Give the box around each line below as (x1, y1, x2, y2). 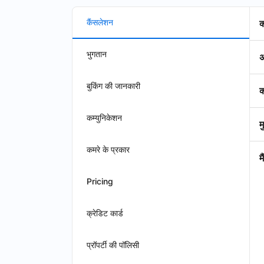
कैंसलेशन (87, 17, 113, 27)
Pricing (87, 176, 113, 186)
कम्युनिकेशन (87, 113, 122, 123)
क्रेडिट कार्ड (87, 208, 123, 218)
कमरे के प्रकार (87, 144, 130, 154)
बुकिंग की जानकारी (87, 81, 140, 91)
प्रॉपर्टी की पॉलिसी (87, 240, 139, 250)
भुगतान (87, 49, 107, 59)
